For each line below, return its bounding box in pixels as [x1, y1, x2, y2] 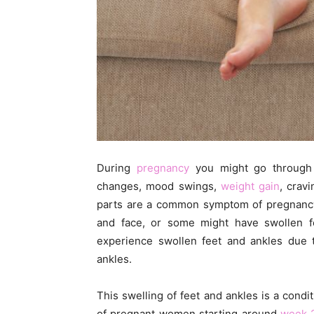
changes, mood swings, [97, 179, 221, 193]
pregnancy [136, 161, 189, 175]
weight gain [220, 179, 280, 193]
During [97, 161, 137, 175]
